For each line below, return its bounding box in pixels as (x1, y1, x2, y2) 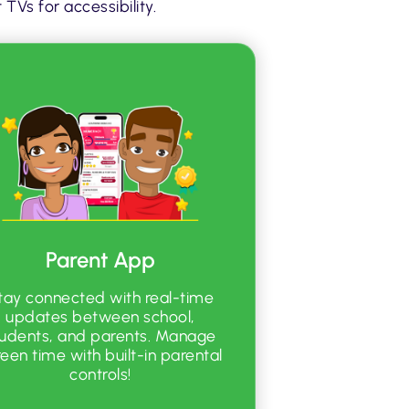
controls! (69, 364, 131, 384)
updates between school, (5, 307, 195, 327)
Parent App (46, 246, 156, 274)
